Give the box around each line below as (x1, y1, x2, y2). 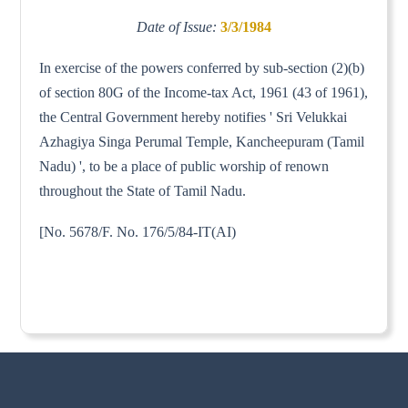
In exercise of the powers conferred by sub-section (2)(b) (39, 59, 365, 76)
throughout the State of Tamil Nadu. (39, 182, 247, 199)
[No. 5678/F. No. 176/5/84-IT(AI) (39, 223, 237, 240)
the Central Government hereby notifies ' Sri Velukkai (39, 108, 348, 125)
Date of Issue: (137, 18, 220, 35)
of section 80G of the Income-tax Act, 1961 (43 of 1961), (39, 84, 369, 100)
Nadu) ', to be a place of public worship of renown (39, 158, 330, 174)
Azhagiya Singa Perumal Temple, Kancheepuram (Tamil (39, 133, 365, 149)
